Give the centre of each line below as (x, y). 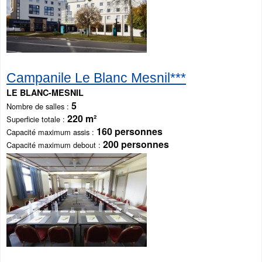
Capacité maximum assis (48, 132)
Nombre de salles (35, 106)
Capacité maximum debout (51, 144)
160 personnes (130, 131)
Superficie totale (33, 119)
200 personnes (136, 144)
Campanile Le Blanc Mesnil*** (96, 77)
